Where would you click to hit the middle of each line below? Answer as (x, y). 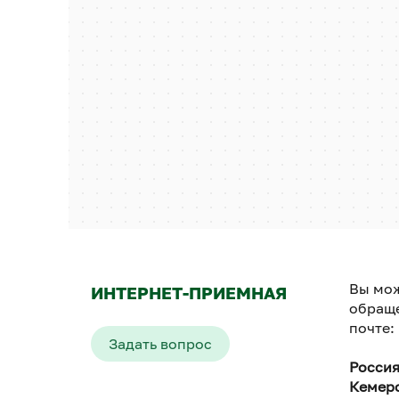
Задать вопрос (160, 344)
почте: (371, 328)
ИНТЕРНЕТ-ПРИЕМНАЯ (189, 293)
